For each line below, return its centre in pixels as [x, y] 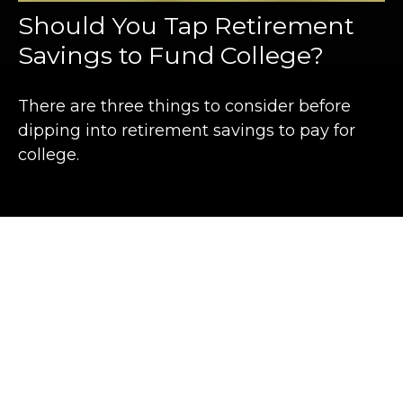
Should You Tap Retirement [186, 26]
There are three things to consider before [184, 107]
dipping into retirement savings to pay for [187, 131]
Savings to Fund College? [171, 56]
